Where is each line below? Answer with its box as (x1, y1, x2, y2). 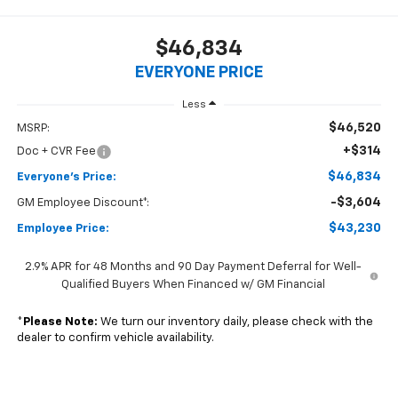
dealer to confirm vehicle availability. (16, 332, 214, 345)
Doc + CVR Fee (16, 146, 96, 158)
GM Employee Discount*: (16, 197, 149, 210)
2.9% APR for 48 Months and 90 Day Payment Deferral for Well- (24, 261, 362, 274)
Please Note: (22, 316, 98, 329)
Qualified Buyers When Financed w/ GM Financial (60, 279, 325, 291)
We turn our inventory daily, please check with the (97, 316, 373, 329)
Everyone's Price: (16, 171, 116, 184)
